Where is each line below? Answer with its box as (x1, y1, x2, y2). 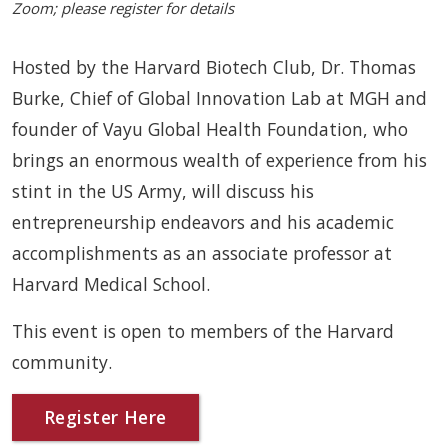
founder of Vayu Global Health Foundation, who (12, 117, 408, 141)
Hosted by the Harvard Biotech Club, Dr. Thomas (12, 55, 416, 79)
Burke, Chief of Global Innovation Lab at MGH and (12, 86, 427, 110)
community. (12, 350, 112, 374)
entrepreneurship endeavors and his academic (12, 210, 394, 234)
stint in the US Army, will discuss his (12, 179, 314, 203)
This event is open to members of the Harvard (12, 319, 394, 343)
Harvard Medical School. (12, 272, 210, 296)
